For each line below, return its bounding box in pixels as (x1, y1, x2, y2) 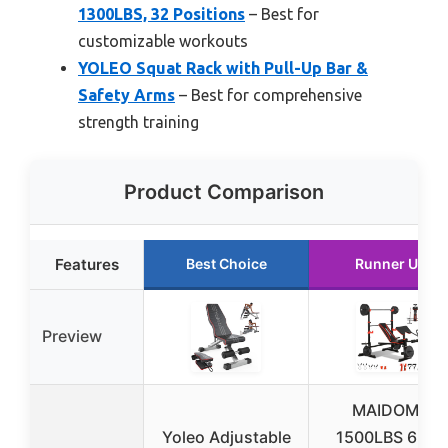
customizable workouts (78, 32, 248, 51)
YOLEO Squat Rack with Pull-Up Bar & (78, 59, 368, 78)
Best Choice (185, 255, 267, 273)
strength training (78, 113, 199, 132)
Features (54, 255, 119, 275)
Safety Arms (78, 86, 175, 105)
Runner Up (355, 255, 427, 273)
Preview (42, 326, 102, 347)
